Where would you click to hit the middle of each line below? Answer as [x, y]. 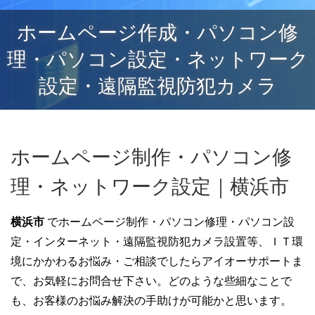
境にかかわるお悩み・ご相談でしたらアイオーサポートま [157, 261]
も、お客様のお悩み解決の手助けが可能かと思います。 [151, 301]
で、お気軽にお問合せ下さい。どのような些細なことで [151, 281]
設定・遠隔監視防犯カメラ [157, 86]
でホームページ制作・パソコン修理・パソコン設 [171, 222]
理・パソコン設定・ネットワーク [157, 59]
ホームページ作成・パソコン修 [157, 33]
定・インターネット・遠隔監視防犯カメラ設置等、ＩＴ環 [157, 242]
